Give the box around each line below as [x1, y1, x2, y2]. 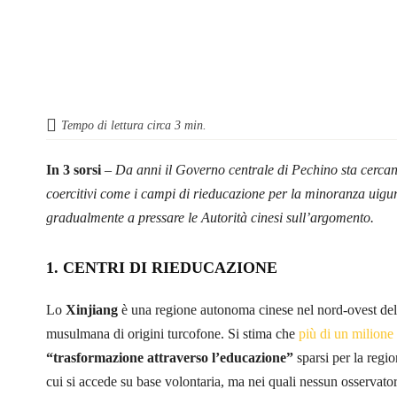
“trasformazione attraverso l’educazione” [46, 349, 293, 365]
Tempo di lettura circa [61, 118, 175, 132]
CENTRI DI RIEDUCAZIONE [63, 258, 277, 276]
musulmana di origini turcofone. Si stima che [46, 325, 299, 341]
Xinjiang [66, 301, 118, 317]
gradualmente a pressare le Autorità [46, 209, 247, 225]
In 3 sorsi [46, 161, 105, 177]
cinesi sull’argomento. [251, 209, 374, 225]
